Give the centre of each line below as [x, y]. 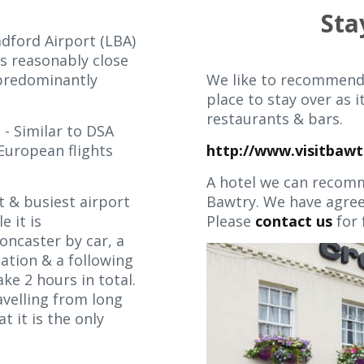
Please [231, 221]
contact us [294, 221]
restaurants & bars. [281, 119]
